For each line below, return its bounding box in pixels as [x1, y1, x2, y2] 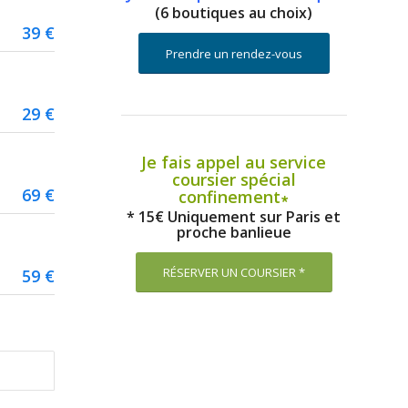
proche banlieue [176, 222, 291, 242]
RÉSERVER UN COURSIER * [162, 264, 305, 280]
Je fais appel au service [141, 151, 327, 173]
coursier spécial [171, 168, 296, 190]
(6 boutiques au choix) [155, 3, 313, 23]
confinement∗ [178, 186, 290, 208]
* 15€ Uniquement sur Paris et [127, 207, 342, 227]
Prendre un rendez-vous [165, 46, 302, 62]
